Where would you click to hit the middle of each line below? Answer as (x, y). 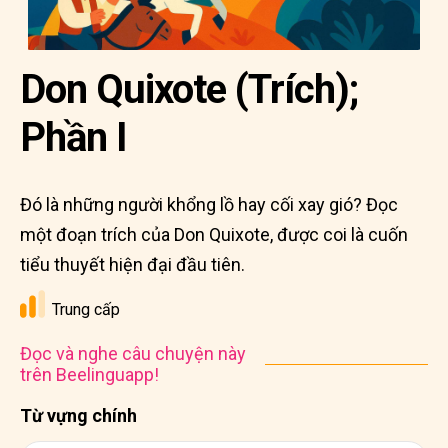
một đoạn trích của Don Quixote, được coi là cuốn (214, 234)
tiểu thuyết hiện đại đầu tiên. (132, 264)
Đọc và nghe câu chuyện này (133, 353)
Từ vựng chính (78, 415)
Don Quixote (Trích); (189, 89)
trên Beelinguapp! (89, 374)
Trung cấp (86, 309)
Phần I (73, 137)
